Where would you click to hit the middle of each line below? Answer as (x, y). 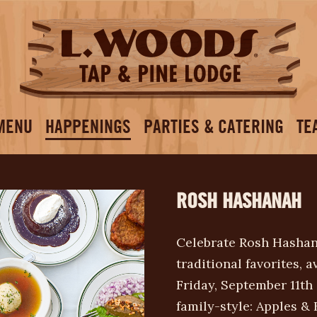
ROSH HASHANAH (239, 200)
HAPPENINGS (88, 126)
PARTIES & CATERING (214, 126)
